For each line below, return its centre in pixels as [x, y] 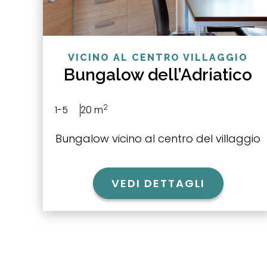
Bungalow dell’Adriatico [158, 75]
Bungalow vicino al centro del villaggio [158, 139]
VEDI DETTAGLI [158, 184]
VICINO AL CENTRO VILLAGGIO [158, 58]
